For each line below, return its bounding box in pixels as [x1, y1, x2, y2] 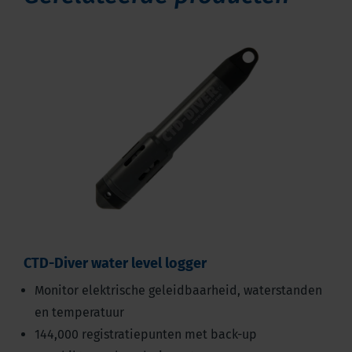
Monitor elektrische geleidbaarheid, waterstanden [35, 283, 322, 299]
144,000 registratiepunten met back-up [35, 327, 257, 343]
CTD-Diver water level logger [24, 255, 207, 273]
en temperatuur [35, 305, 124, 321]
